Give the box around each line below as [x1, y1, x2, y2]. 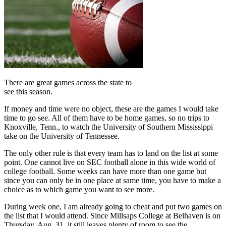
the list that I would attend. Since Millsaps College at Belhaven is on [4, 211, 220, 220]
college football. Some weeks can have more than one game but [4, 167, 206, 176]
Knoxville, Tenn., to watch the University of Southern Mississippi [4, 123, 213, 132]
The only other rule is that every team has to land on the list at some [4, 149, 218, 158]
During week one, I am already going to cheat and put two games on [4, 202, 222, 211]
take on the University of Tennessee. [4, 132, 120, 141]
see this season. [4, 87, 52, 96]
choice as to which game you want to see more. [4, 185, 154, 194]
